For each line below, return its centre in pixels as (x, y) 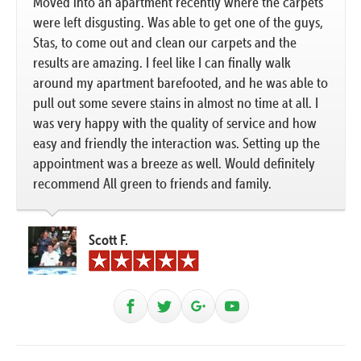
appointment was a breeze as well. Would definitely (174, 164)
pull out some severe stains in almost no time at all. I (176, 103)
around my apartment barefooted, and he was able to (180, 83)
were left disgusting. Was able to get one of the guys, (178, 23)
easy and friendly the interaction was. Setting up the (176, 143)
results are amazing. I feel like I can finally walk (162, 63)
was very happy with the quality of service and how (175, 123)
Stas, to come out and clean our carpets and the (165, 43)
